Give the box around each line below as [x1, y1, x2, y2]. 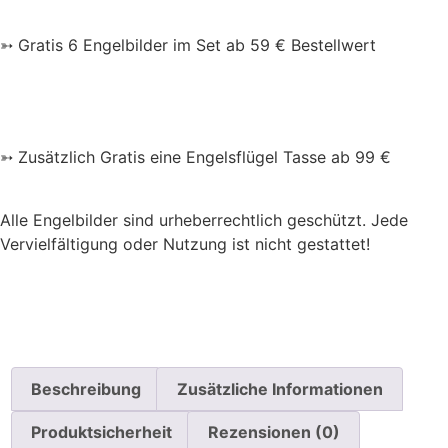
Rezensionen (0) [207, 422, 340, 443]
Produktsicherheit [31, 422, 173, 443]
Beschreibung [31, 378, 142, 399]
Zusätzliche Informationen [176, 378, 383, 399]
